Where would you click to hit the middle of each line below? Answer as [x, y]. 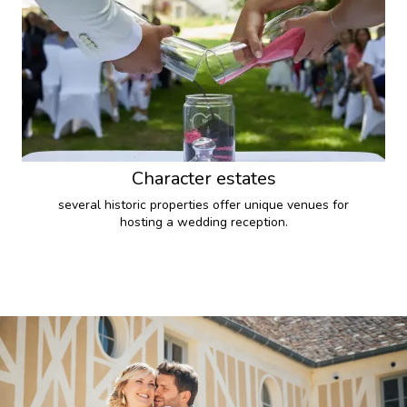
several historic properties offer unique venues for [203, 205]
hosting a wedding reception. [203, 222]
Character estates [203, 179]
